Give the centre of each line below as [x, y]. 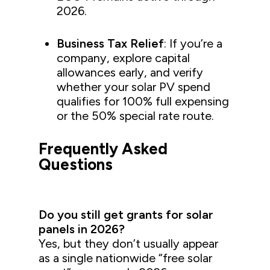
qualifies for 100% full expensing [143, 102]
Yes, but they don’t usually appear [129, 244]
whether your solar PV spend [134, 87]
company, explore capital [124, 58]
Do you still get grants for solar [126, 215]
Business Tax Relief [111, 44]
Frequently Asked [103, 149]
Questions [76, 165]
